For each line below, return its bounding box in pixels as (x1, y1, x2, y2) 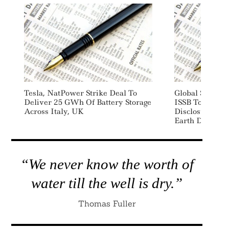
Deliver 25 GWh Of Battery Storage (24, 97, 151, 108)
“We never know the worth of (20, 156, 194, 173)
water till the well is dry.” (31, 175, 182, 192)
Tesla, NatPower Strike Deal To (24, 88, 137, 99)
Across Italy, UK (24, 106, 84, 117)
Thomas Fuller (78, 198, 136, 209)
